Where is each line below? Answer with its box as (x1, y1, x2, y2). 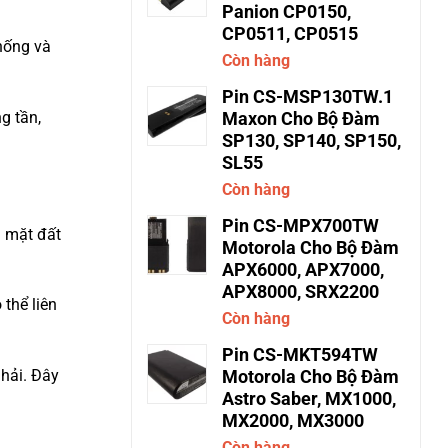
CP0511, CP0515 (222, 24, 358, 44)
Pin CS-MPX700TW (222, 216, 379, 236)
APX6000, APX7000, (222, 260, 384, 280)
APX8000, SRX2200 (222, 282, 379, 302)
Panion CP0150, (222, 2, 351, 22)
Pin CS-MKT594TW (222, 345, 378, 365)
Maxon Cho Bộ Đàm (222, 109, 380, 129)
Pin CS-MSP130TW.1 (222, 87, 393, 107)
